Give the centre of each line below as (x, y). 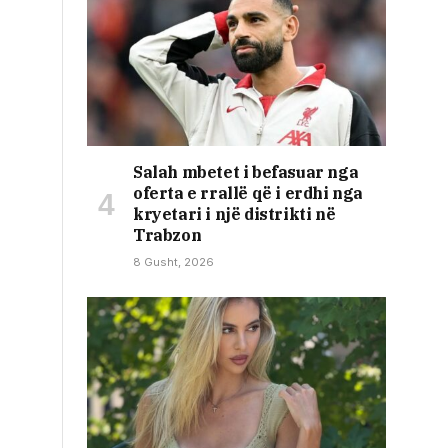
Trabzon (167, 234)
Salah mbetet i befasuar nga (246, 171)
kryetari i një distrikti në (234, 213)
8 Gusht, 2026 (173, 261)
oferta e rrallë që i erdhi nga (248, 192)
